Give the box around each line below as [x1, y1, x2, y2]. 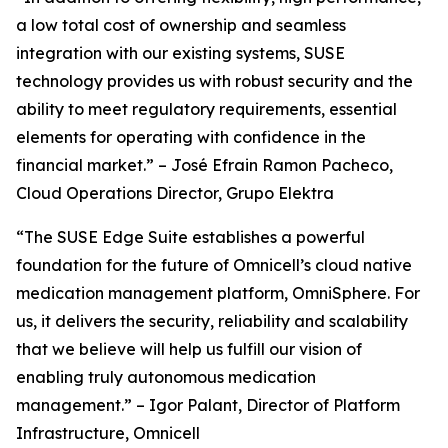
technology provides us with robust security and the [16, 71, 413, 91]
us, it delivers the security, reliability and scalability [16, 311, 408, 331]
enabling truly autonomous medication [16, 367, 316, 387]
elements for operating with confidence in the [16, 127, 366, 147]
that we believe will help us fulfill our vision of [16, 339, 362, 359]
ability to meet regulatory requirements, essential [16, 99, 397, 119]
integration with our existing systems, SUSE [16, 43, 345, 63]
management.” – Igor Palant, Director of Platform [16, 395, 400, 415]
